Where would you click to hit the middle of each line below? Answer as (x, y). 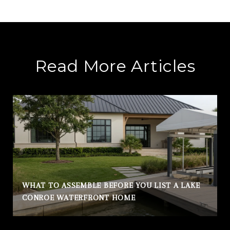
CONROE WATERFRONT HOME (79, 197)
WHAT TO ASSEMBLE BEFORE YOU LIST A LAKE (111, 185)
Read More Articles (115, 66)
